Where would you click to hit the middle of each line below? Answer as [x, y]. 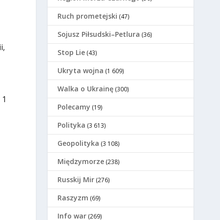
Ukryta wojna [81, 71]
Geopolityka [79, 143]
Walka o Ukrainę [86, 89]
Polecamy [74, 107]
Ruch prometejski [88, 16]
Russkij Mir [76, 180]
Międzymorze [81, 162]
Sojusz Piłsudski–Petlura [99, 34]
